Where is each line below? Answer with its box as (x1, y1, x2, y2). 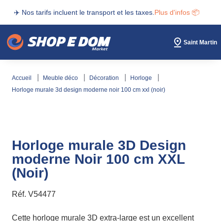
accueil (16, 74, 33, 81)
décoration (94, 74, 120, 81)
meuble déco (48, 74, 79, 81)
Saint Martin (184, 38, 217, 46)
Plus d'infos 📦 (154, 8, 199, 16)
